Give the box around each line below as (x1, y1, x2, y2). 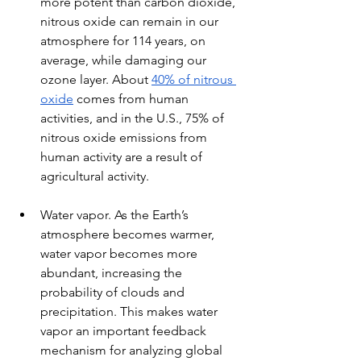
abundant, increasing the (40, 265, 185, 280)
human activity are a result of (40, 149, 205, 164)
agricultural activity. (40, 168, 149, 184)
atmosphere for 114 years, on (40, 33, 209, 48)
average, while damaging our (40, 52, 210, 68)
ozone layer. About (40, 72, 151, 87)
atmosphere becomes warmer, (40, 226, 218, 242)
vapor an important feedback (40, 323, 210, 338)
